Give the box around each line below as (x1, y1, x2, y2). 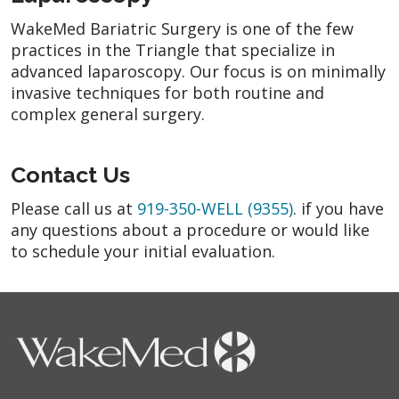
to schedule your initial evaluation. (11, 240, 275, 262)
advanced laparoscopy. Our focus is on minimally (11, 60, 386, 82)
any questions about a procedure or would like (11, 218, 370, 240)
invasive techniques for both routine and (11, 81, 324, 103)
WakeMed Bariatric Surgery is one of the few (11, 17, 354, 39)
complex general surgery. (11, 102, 205, 125)
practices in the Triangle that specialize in (11, 38, 335, 61)
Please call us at (11, 197, 137, 219)
